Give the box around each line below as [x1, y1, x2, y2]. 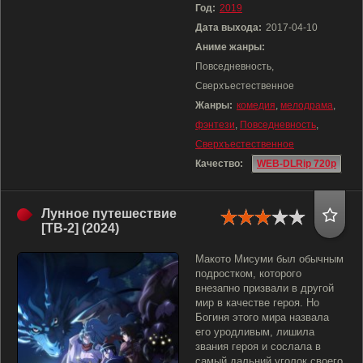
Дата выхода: [195, 22, 262, 33]
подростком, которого [195, 267, 301, 280]
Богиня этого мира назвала [195, 311, 329, 323]
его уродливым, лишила [195, 326, 314, 338]
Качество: [195, 158, 243, 169]
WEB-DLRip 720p [257, 158, 336, 169]
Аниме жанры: [195, 41, 265, 53]
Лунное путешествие [41, 207, 177, 220]
